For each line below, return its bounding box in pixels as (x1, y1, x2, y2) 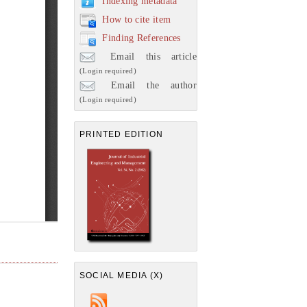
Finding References (102, 32, 181, 43)
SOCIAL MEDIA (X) (79, 270, 164, 280)
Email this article (99, 51, 197, 62)
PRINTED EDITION (79, 130, 163, 139)
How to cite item (102, 14, 171, 25)
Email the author (99, 79, 197, 90)
